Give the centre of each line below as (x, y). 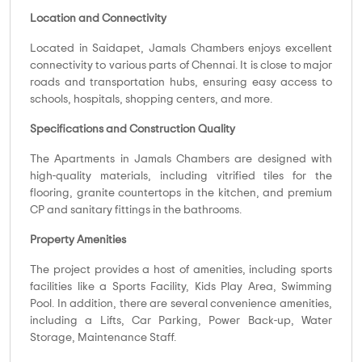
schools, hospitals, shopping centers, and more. (151, 100)
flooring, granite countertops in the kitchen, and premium (181, 194)
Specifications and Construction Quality (133, 130)
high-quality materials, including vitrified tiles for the (181, 177)
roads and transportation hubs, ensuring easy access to (181, 83)
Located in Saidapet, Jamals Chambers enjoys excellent (181, 49)
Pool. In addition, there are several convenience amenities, (181, 304)
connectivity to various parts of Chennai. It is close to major (181, 66)
